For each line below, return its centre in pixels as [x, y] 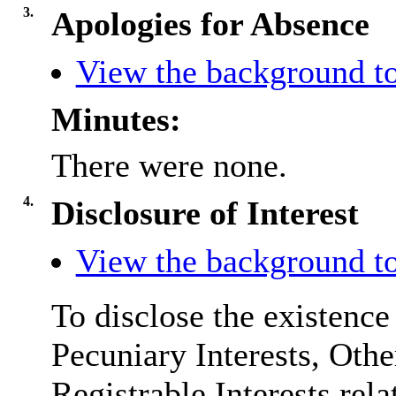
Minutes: [116, 120]
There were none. [169, 166]
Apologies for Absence [210, 24]
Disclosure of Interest [205, 213]
